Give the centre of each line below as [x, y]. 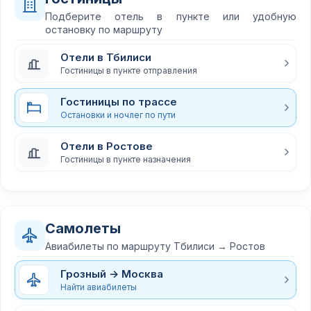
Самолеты [83, 228]
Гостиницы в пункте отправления [129, 70]
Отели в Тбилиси [106, 57]
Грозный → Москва [112, 274]
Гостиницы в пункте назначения [126, 159]
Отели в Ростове [107, 146]
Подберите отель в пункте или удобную [171, 16]
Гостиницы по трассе [119, 101]
